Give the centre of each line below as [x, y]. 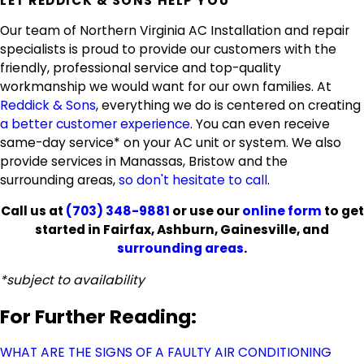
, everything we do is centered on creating [228, 105]
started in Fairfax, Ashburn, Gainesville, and [182, 230]
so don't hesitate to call [193, 180]
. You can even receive [260, 123]
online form [282, 211]
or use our [207, 211]
